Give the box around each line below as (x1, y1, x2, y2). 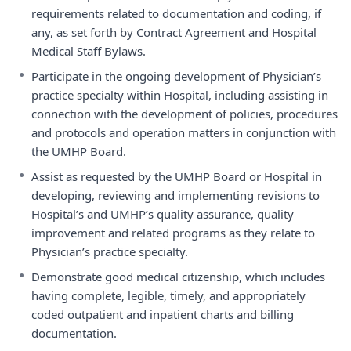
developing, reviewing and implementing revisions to (31, 187, 320, 203)
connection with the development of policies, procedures (31, 106, 338, 121)
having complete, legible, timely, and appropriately (31, 288, 306, 303)
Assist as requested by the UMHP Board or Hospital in (31, 168, 322, 184)
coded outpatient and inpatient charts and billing (31, 306, 294, 322)
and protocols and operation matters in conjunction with (31, 125, 336, 140)
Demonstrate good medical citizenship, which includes (31, 269, 325, 284)
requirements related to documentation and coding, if (31, 5, 321, 21)
